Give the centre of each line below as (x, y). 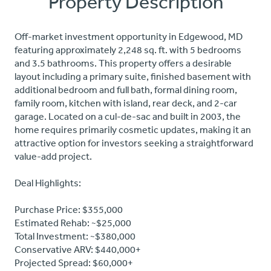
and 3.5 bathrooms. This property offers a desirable (123, 63)
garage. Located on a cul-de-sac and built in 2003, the (128, 116)
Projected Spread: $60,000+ (74, 263)
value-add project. (53, 156)
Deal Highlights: (48, 183)
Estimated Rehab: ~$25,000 (73, 223)
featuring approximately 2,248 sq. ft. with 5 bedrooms (128, 50)
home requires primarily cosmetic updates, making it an (133, 130)
